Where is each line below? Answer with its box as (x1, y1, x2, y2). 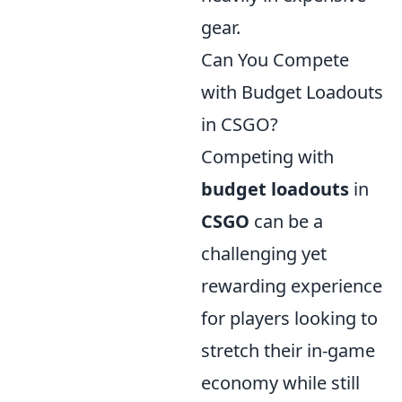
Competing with (201, 144, 334, 169)
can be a (249, 209, 323, 233)
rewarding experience (201, 274, 382, 298)
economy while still (201, 371, 360, 395)
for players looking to (201, 306, 378, 330)
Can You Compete (201, 48, 349, 72)
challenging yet (201, 241, 327, 266)
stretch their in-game (201, 338, 375, 363)
